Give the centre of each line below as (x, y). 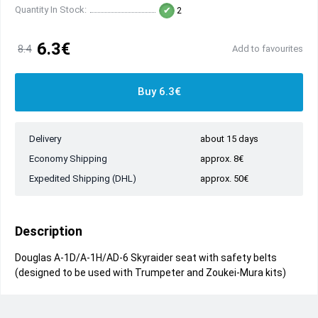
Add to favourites (268, 49)
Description (49, 231)
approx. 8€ (222, 159)
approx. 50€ (224, 179)
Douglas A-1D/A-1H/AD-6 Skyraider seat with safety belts (146, 258)
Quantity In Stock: (51, 10)
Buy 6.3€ (159, 92)
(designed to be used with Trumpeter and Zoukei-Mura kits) (150, 273)
